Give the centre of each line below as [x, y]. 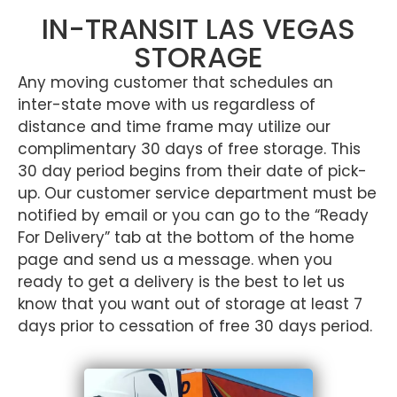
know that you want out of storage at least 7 [190, 304]
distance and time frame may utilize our [174, 127]
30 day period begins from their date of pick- [192, 171]
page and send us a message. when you [175, 260]
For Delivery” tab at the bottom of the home [186, 238]
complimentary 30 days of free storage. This [189, 149]
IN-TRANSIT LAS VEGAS [198, 29]
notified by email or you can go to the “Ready [193, 216]
